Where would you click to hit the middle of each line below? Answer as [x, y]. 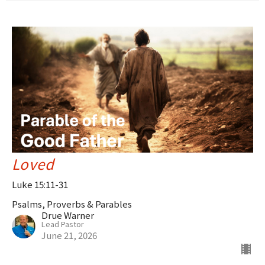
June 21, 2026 [69, 235]
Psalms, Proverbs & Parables [72, 204]
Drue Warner [68, 215]
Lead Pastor [63, 224]
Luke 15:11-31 [40, 185]
